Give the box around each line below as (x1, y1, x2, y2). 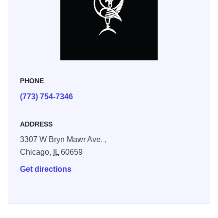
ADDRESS (20, 120, 53, 128)
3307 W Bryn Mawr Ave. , (20, 135, 107, 144)
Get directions (20, 165, 72, 174)
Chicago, (20, 148, 53, 157)
